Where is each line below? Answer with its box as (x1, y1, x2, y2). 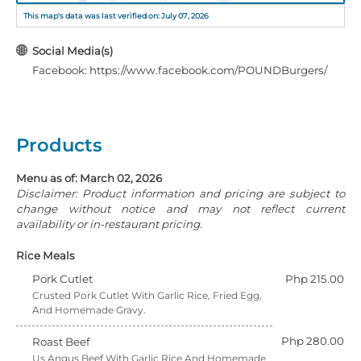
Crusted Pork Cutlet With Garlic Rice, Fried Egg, (32, 289, 262, 301)
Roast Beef (32, 335, 90, 348)
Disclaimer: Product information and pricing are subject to (16, 187, 345, 200)
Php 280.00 (281, 334, 344, 347)
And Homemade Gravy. (32, 304, 146, 316)
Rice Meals (16, 249, 75, 262)
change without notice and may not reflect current (16, 202, 345, 215)
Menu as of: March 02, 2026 (16, 172, 162, 185)
